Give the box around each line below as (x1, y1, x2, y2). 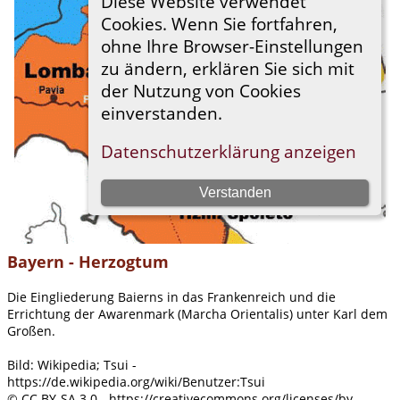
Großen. (7, 321, 55, 339)
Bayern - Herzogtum (7, 250, 169, 272)
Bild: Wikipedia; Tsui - (7, 355, 137, 373)
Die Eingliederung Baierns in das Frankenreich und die (7, 287, 336, 305)
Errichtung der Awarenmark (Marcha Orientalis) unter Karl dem (7, 304, 387, 322)
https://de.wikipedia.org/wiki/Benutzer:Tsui (7, 372, 265, 390)
